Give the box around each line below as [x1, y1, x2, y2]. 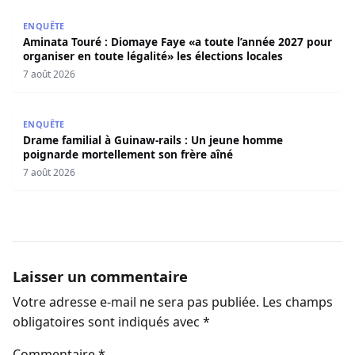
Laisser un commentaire [13, 265, 188, 286]
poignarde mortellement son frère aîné [22, 147, 233, 162]
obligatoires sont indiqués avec [13, 313, 203, 331]
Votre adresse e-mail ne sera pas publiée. [13, 293, 259, 311]
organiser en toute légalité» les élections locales [22, 48, 283, 64]
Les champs [262, 293, 333, 311]
